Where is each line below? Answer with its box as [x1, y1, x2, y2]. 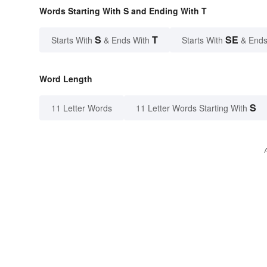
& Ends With [101, 34, 152, 46]
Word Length [39, 73, 92, 85]
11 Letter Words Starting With [136, 102, 247, 114]
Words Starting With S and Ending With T [39, 5, 207, 17]
